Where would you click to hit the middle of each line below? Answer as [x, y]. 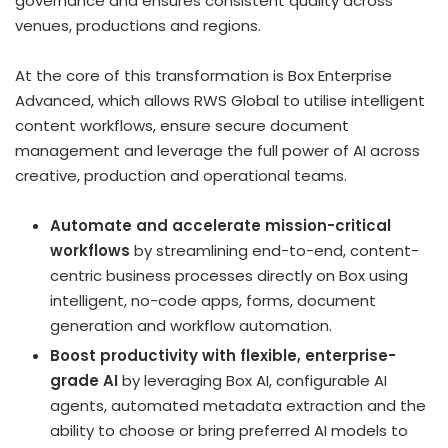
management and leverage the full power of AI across [217, 150]
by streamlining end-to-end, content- [276, 250]
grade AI [84, 380]
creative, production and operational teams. [181, 175]
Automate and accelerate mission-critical [220, 225]
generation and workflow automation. [191, 325]
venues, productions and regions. [138, 25]
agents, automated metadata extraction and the [238, 405]
